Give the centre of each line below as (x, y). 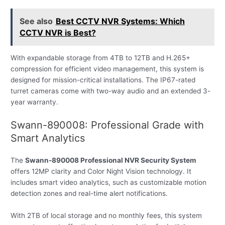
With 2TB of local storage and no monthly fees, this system (106, 216)
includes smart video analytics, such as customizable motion (109, 183)
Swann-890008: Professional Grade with (107, 125)
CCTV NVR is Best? (58, 33)
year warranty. (35, 102)
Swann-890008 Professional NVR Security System (111, 160)
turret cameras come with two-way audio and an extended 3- (111, 91)
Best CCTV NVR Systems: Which (120, 21)
